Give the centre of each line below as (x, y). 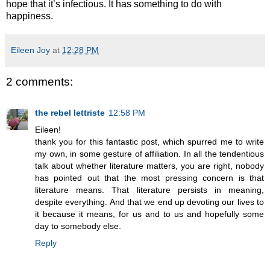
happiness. (30, 16)
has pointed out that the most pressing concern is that (149, 178)
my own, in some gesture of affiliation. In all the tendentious (149, 154)
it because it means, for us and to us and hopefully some (149, 214)
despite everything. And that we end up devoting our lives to (149, 202)
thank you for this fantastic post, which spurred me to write (149, 142)
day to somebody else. (78, 226)
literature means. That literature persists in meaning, (149, 190)
